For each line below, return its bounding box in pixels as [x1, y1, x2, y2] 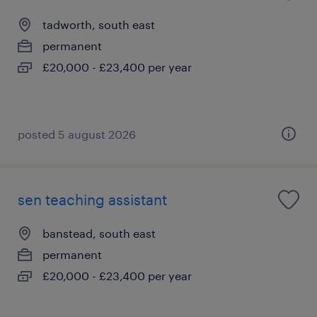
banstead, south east [42, 226, 156, 240]
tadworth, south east [42, 17, 155, 31]
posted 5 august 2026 [18, 127, 136, 141]
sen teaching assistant [18, 190, 167, 208]
